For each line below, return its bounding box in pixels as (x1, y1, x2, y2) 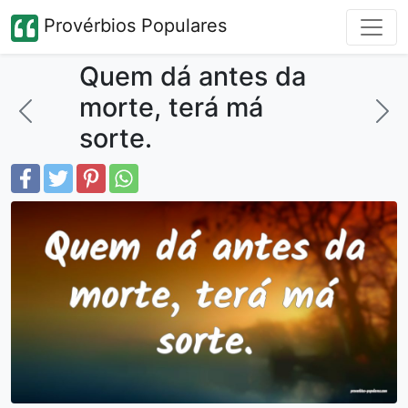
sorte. (78, 122, 152, 154)
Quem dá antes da (78, 60, 306, 92)
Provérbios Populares (38, 15, 227, 36)
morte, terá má (78, 91, 263, 123)
